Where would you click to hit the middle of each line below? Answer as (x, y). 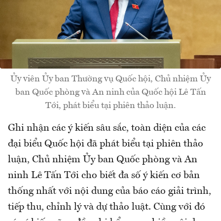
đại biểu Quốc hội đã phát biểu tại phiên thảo (106, 144)
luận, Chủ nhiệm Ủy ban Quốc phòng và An (103, 160)
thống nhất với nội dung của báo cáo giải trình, (110, 192)
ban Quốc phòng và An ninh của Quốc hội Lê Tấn (110, 92)
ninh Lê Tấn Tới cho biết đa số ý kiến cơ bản (104, 176)
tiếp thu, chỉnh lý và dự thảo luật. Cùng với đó (107, 207)
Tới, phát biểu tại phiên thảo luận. (110, 106)
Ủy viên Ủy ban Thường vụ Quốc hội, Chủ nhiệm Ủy (110, 79)
